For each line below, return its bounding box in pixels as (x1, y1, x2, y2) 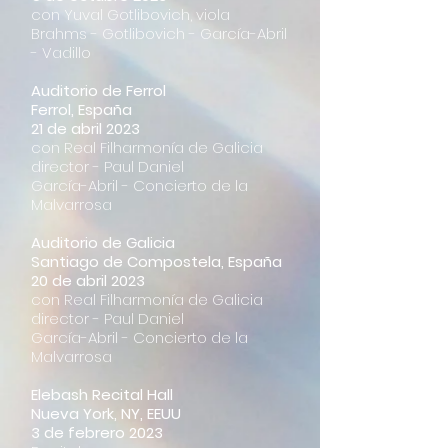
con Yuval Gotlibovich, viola (31, 4, 230, 25)
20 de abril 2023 (31, 270, 145, 291)
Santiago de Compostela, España (31, 251, 282, 272)
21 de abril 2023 (31, 118, 140, 139)
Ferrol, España (31, 99, 132, 120)
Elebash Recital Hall (31, 384, 173, 405)
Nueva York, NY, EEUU (31, 403, 181, 424)
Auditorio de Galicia (31, 232, 175, 253)
